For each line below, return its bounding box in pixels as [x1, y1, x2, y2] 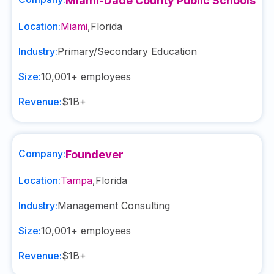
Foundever [65, 148, 124, 161]
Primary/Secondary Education [57, 45, 197, 57]
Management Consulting [57, 199, 170, 212]
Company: [18, 147, 65, 160]
